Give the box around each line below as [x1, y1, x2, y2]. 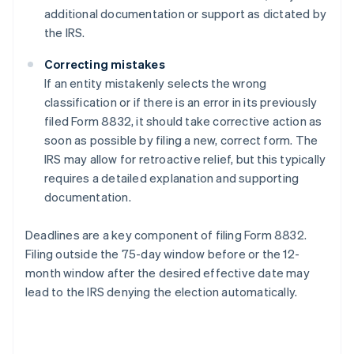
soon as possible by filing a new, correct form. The [44, 131, 318, 148]
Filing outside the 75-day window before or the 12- [25, 245, 300, 262]
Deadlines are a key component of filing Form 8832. [25, 226, 307, 243]
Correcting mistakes [44, 55, 165, 72]
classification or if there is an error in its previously [44, 93, 318, 110]
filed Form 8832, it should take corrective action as [44, 112, 322, 129]
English [48, 328, 81, 341]
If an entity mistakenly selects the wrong [44, 74, 267, 91]
